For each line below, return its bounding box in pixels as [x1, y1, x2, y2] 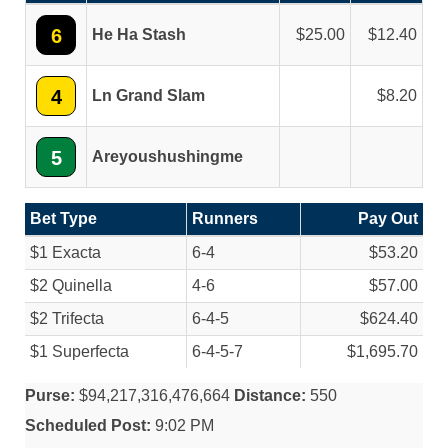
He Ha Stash [92, 26, 186, 43]
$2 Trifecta [30, 310, 104, 327]
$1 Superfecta [30, 343, 129, 360]
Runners [192, 210, 258, 227]
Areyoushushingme [92, 148, 243, 165]
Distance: [234, 387, 306, 404]
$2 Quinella [30, 277, 112, 294]
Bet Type [30, 210, 97, 227]
